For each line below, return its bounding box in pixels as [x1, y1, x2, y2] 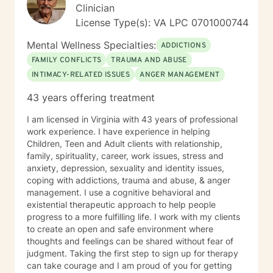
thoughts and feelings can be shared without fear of [27, 236, 233, 246]
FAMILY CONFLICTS [32, 55, 102, 65]
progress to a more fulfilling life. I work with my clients [27, 211, 240, 222]
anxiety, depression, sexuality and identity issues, [27, 163, 224, 173]
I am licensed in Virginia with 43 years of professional [27, 114, 238, 124]
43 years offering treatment [27, 91, 155, 104]
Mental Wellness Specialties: [27, 39, 156, 51]
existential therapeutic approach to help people [27, 199, 216, 210]
